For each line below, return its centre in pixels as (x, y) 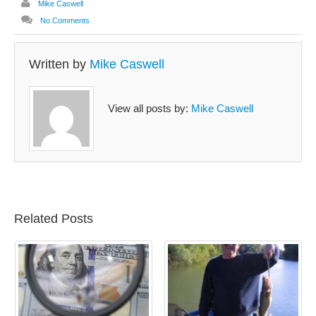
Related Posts (54, 219)
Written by (59, 65)
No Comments (65, 20)
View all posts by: (150, 108)
